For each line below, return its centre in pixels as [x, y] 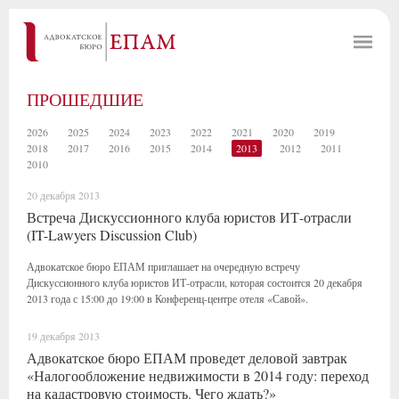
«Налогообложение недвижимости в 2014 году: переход [198, 375]
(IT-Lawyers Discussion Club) [112, 235]
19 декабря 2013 [63, 336]
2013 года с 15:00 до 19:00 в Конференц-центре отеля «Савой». [167, 298]
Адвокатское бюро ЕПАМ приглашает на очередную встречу [163, 266]
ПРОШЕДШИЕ [85, 99]
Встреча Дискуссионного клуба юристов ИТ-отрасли [189, 217]
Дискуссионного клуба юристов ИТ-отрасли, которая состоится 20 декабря [195, 282]
